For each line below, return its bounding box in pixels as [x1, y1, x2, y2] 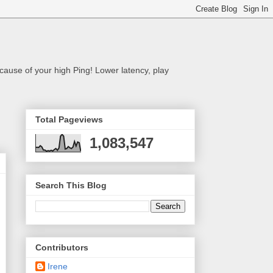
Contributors [35, 243, 88, 253]
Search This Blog [35, 180, 107, 190]
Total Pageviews [35, 115, 103, 125]
